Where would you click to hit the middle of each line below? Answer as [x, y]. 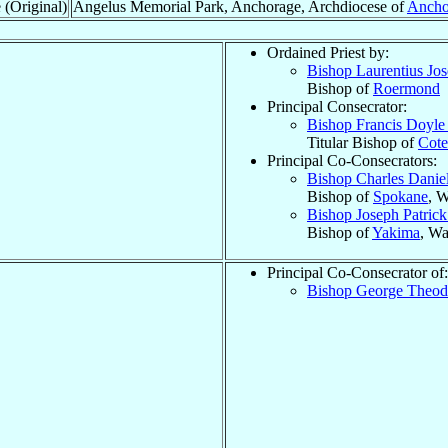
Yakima [396, 232]
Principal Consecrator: [337, 106]
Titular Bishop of [362, 142]
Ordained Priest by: [328, 52]
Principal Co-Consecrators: [352, 160]
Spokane [400, 196]
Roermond [406, 88]
